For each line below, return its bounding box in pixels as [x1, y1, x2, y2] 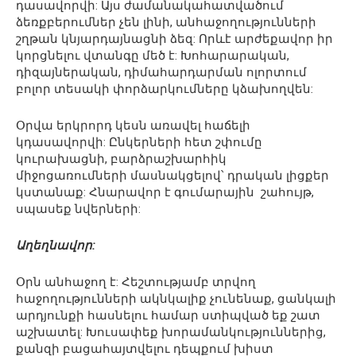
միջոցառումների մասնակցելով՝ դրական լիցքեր [16, 168, 329, 184]
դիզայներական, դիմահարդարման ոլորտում [16, 65, 307, 80]
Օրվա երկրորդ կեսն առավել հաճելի [16, 118, 250, 133]
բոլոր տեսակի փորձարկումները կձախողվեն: [16, 82, 313, 97]
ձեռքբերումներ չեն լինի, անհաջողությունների [16, 15, 316, 30]
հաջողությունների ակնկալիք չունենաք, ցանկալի [16, 292, 336, 307]
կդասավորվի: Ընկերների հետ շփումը [16, 135, 262, 150]
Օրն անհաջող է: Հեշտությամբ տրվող [16, 275, 256, 290]
